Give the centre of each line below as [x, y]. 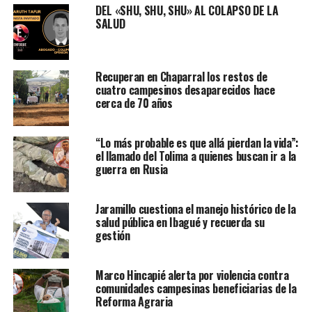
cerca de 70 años [134, 103]
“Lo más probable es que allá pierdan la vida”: [197, 143]
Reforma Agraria [134, 302]
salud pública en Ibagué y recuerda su [180, 223]
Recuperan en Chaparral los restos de [181, 77]
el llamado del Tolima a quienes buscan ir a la [196, 156]
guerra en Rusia [132, 170]
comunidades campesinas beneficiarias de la [196, 289]
